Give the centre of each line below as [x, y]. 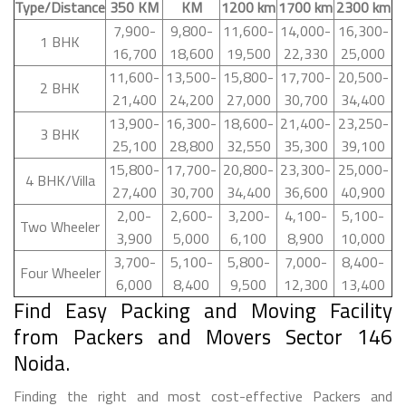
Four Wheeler [60, 272]
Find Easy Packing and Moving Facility [203, 310]
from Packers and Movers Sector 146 [203, 336]
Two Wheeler [60, 226]
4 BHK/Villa [60, 180]
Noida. [42, 362]
